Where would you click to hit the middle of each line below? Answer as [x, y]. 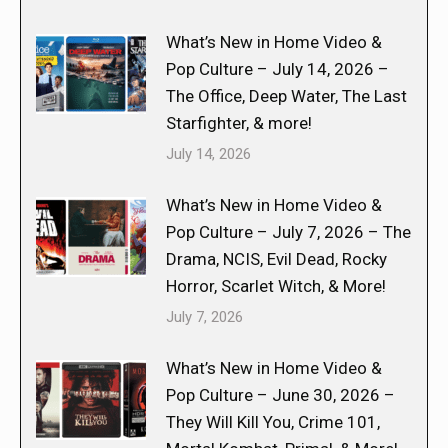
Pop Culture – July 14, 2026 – [277, 68]
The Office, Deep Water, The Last [286, 95]
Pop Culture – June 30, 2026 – [280, 394]
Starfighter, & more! [239, 122]
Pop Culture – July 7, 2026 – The [288, 231]
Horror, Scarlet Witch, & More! [276, 285]
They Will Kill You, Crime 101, [273, 421]
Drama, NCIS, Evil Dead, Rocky [276, 258]
